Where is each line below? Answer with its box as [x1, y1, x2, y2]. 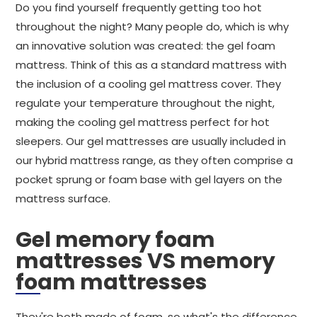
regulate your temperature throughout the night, [16, 96, 275, 110]
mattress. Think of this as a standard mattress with [16, 57, 287, 72]
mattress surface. [16, 191, 110, 206]
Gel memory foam [16, 225, 215, 255]
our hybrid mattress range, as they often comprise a [16, 153, 293, 168]
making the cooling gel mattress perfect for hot [16, 115, 270, 129]
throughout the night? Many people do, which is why [16, 19, 289, 34]
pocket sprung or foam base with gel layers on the [16, 172, 282, 187]
